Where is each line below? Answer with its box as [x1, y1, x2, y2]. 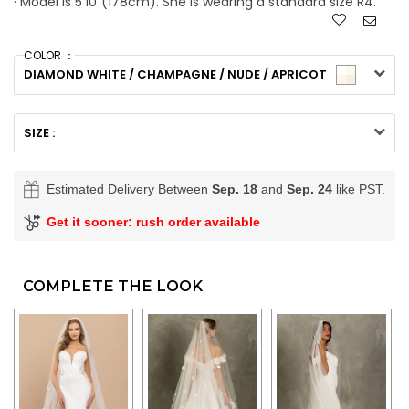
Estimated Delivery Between [47, 181, 212, 196]
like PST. [332, 181, 385, 196]
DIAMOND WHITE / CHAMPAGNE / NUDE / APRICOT [24, 65, 327, 83]
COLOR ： [24, 47, 75, 63]
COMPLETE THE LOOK [23, 276, 203, 295]
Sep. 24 [287, 181, 332, 196]
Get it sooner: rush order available [47, 214, 260, 229]
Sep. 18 [212, 181, 257, 196]
